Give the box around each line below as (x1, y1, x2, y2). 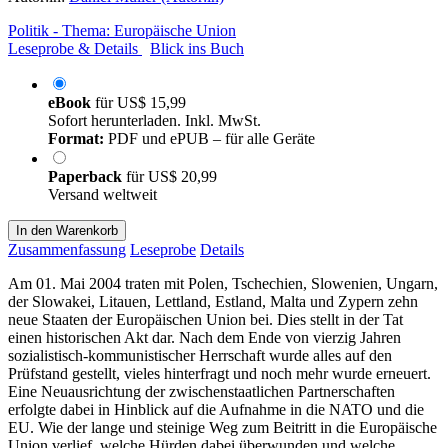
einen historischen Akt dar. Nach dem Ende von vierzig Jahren (8, 328, 401, 346)
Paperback (48, 167, 126, 185)
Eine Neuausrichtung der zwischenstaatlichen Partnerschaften (8, 382, 395, 400)
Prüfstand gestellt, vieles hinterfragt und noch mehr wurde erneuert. (8, 364, 431, 382)
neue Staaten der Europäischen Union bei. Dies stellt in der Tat (8, 310, 403, 328)
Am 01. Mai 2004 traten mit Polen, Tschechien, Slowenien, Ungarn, (8, 274, 438, 292)
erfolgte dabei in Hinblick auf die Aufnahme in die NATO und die (8, 400, 424, 418)
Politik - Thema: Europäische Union (8, 21, 236, 39)
